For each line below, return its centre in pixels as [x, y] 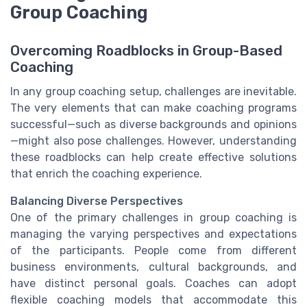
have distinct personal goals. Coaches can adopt [153, 284]
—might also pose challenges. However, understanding [153, 141]
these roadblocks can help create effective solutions [153, 158]
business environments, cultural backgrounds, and [153, 267]
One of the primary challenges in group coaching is [153, 218]
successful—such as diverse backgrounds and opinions [153, 125]
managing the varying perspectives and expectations [153, 234]
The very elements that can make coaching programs [153, 108]
